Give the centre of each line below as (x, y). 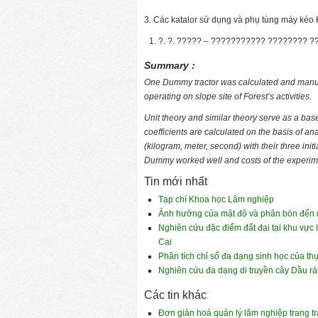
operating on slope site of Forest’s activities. (228, 96)
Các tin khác (175, 295)
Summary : (170, 65)
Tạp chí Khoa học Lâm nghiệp (216, 199)
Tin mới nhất (176, 181)
